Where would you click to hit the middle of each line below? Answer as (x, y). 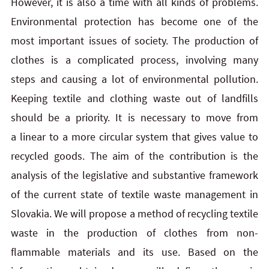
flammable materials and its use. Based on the (134, 252)
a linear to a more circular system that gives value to (134, 136)
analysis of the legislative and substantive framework (134, 175)
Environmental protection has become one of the (134, 21)
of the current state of (64, 194)
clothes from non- (211, 232)
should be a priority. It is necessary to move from (134, 117)
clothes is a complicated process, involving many (134, 59)
